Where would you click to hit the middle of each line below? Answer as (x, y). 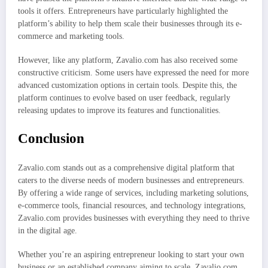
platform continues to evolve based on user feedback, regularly (124, 98)
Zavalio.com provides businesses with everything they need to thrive (134, 218)
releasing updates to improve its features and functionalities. (119, 111)
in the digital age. (48, 231)
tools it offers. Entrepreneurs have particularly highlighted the (123, 11)
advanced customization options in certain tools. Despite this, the (127, 86)
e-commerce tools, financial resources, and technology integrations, (132, 205)
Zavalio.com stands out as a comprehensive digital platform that (126, 168)
